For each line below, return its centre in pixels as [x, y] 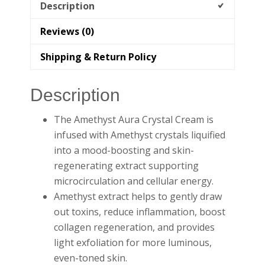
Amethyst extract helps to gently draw [138, 197]
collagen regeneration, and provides [135, 227]
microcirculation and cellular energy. [134, 181]
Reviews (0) [67, 31]
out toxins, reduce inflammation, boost [140, 212]
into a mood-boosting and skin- [124, 151]
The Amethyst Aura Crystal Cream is [134, 120]
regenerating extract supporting [127, 166]
